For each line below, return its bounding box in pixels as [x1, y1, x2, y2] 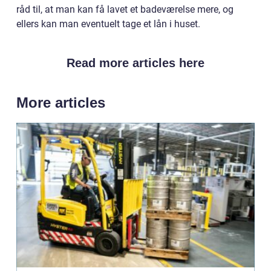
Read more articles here [67, 56, 204, 70]
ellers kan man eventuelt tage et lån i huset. [16, 18, 200, 30]
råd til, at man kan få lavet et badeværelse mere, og [16, 3, 233, 15]
